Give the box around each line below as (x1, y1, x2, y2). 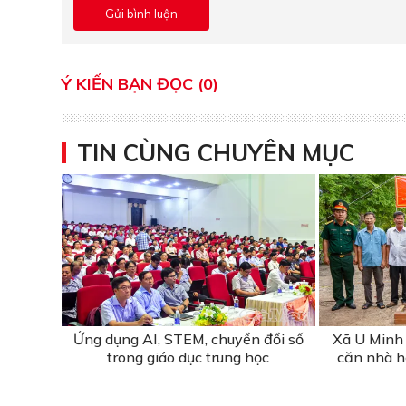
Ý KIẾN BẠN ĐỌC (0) (62, 73, 218, 94)
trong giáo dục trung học (107, 347, 270, 366)
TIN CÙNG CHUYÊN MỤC (77, 138, 354, 168)
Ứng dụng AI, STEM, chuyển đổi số (72, 329, 304, 348)
